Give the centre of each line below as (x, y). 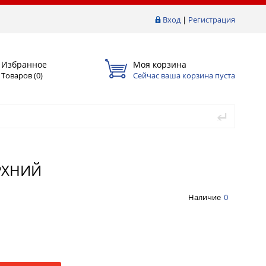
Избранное (24, 64)
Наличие (205, 197)
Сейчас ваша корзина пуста (184, 75)
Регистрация (212, 20)
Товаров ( (19, 75)
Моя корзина (160, 64)
